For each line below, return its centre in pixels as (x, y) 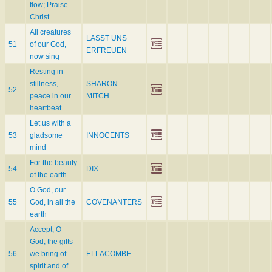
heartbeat (46, 108)
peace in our (50, 96)
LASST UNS (107, 39)
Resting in (46, 72)
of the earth (48, 175)
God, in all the (53, 202)
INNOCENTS (108, 136)
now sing (45, 57)
